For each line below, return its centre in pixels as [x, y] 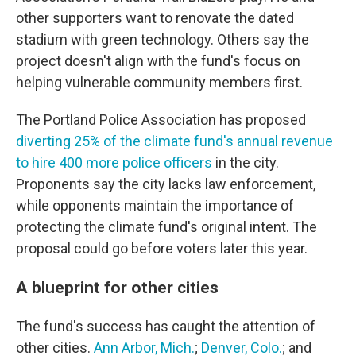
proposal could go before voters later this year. [162, 248]
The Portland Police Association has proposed [161, 119]
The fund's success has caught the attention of [166, 326]
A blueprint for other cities [119, 287]
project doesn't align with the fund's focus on [158, 60]
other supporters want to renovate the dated [155, 17]
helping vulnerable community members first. [159, 82]
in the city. [246, 162]
